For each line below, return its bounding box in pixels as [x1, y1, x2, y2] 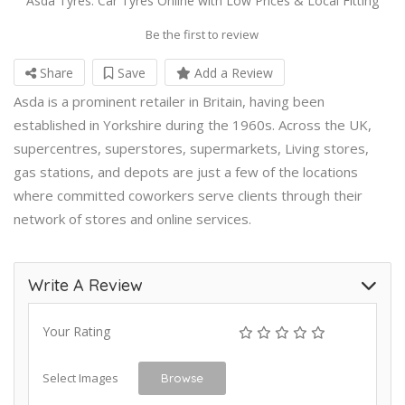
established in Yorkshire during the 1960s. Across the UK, [14, 115, 372, 134]
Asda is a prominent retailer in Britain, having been [14, 91, 325, 110]
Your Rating [42, 322, 110, 340]
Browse [161, 370, 203, 385]
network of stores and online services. [14, 209, 251, 228]
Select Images [42, 369, 118, 386]
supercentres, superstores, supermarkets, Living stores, [14, 138, 369, 157]
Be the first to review [146, 25, 259, 42]
